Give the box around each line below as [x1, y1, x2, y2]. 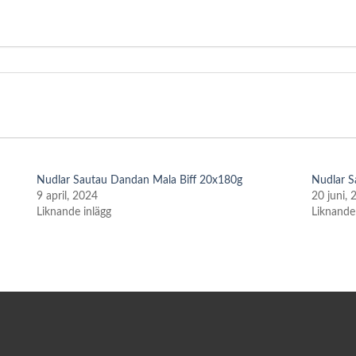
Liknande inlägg [36, 207, 111, 219]
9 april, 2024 [36, 191, 98, 203]
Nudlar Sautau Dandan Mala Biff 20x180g [36, 175, 242, 187]
